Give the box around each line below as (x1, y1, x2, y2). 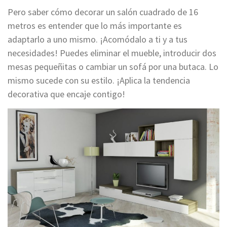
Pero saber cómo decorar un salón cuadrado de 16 (8, 6, 198, 18)
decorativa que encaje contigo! (8, 88, 125, 100)
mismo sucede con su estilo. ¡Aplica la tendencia (8, 74, 190, 86)
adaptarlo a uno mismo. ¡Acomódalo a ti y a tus (8, 33, 187, 45)
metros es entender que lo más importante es (8, 19, 182, 31)
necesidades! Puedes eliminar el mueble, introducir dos (8, 47, 216, 59)
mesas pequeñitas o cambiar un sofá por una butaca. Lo (8, 60, 218, 72)
